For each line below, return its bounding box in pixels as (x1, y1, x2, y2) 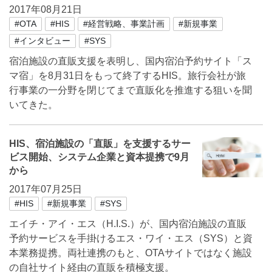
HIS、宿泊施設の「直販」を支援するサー (9, 138, 191, 149)
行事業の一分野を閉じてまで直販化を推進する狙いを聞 (9, 85, 252, 95)
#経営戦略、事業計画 (83, 19, 165, 29)
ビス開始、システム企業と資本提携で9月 (9, 152, 189, 162)
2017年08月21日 (9, 4, 82, 15)
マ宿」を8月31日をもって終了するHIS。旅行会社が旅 (9, 70, 246, 81)
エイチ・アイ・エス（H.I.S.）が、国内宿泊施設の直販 (9, 219, 246, 229)
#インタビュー (15, 36, 70, 46)
